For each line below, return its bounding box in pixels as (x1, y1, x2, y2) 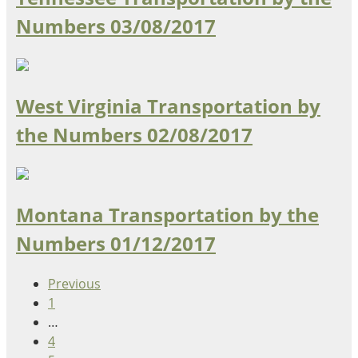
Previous (48, 274, 101, 292)
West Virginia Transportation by (16, 93, 320, 120)
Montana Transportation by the (16, 201, 319, 228)
